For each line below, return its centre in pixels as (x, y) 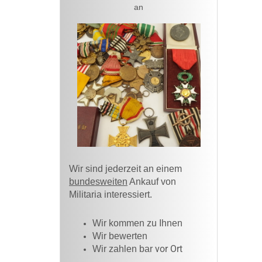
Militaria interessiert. (111, 195)
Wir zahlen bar (124, 249)
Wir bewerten (121, 236)
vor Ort (169, 249)
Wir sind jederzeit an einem (125, 169)
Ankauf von (152, 182)
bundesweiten (98, 182)
